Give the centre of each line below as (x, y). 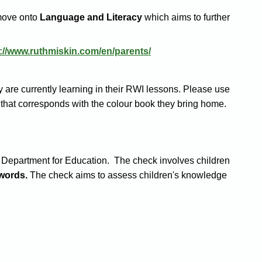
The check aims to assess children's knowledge (127, 175)
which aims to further (186, 18)
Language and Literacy (91, 18)
